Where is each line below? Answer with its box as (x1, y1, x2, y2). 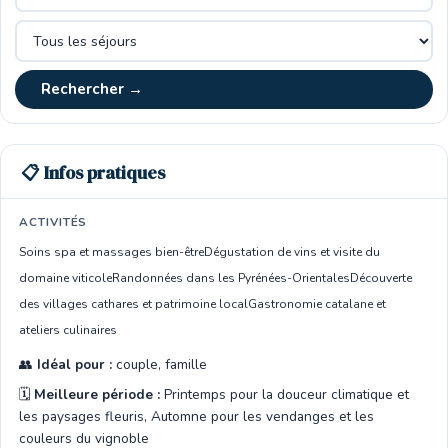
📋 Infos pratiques (21, 161, 165, 185)
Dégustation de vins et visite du (204, 244, 380, 260)
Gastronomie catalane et (248, 296, 386, 312)
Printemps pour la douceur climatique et (160, 385, 409, 404)
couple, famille (112, 355, 207, 374)
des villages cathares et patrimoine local (19, 296, 248, 312)
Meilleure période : (34, 385, 160, 404)
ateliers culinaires (19, 322, 117, 338)
